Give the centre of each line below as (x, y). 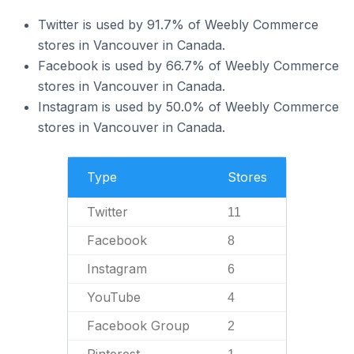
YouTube (114, 297)
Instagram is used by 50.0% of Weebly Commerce (188, 107)
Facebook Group (138, 326)
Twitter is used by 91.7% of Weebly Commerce (178, 24)
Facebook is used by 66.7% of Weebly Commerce (188, 66)
